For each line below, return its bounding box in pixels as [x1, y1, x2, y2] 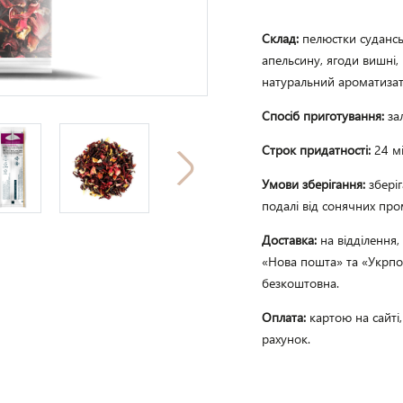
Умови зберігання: [261, 175, 369, 193]
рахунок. [261, 330, 310, 347]
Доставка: [261, 231, 320, 248]
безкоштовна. [261, 274, 339, 291]
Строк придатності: [261, 141, 374, 158]
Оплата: [261, 309, 309, 326]
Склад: [261, 30, 302, 47]
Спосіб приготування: [261, 107, 388, 124]
